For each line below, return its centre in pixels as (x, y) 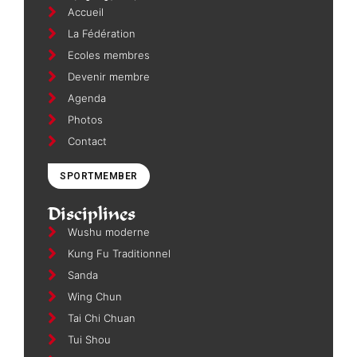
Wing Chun (94, 296)
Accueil (85, 12)
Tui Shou (89, 339)
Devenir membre (108, 76)
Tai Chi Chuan (101, 318)
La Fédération (101, 33)
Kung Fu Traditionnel (119, 253)
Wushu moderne (108, 231)
